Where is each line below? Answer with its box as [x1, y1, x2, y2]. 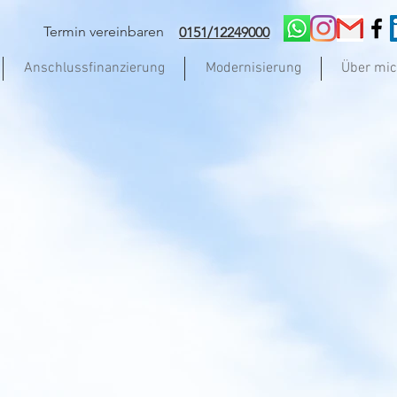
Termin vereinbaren [40, 23, 171, 40]
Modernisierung [205, 59, 301, 77]
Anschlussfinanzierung [23, 59, 165, 77]
